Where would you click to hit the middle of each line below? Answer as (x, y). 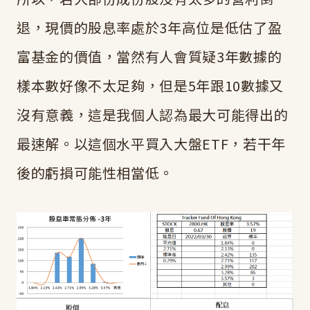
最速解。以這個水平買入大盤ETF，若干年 (151, 144)
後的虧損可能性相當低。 (95, 173)
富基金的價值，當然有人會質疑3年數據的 (149, 57)
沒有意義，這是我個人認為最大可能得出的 (153, 115)
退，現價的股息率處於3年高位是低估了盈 (149, 28)
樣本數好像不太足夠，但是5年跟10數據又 (150, 86)
